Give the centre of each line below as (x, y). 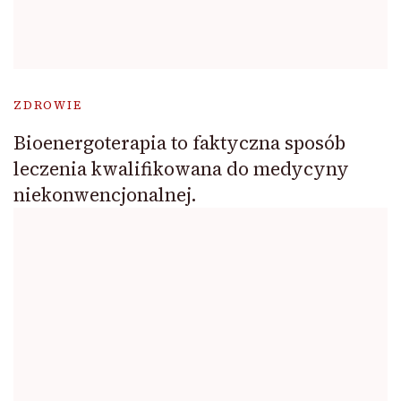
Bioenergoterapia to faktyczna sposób (179, 142)
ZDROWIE (48, 105)
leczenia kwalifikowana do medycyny (181, 168)
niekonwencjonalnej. (105, 194)
